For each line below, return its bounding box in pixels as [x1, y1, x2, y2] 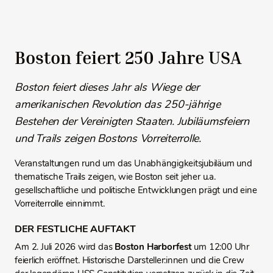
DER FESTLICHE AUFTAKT [15, 222, 136, 236]
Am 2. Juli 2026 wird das [15, 241, 115, 253]
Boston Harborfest [115, 241, 194, 253]
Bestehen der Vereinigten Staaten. [15, 114, 177, 129]
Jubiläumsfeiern [177, 114, 249, 129]
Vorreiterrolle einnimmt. [15, 197, 105, 210]
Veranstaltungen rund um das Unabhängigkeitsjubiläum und [15, 157, 252, 169]
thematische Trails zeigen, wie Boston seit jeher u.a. [15, 171, 216, 183]
